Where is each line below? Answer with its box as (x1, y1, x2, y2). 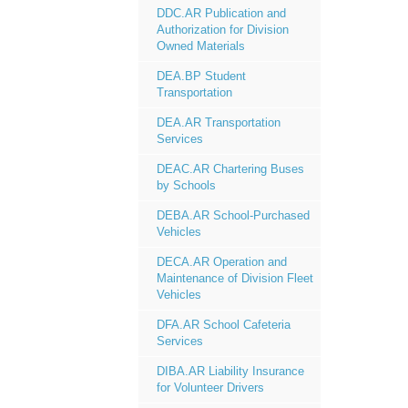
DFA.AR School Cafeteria (157, 318, 291, 331)
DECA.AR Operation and (157, 255, 287, 269)
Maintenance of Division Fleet (157, 271, 313, 285)
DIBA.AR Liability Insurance (157, 364, 304, 378)
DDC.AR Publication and (157, 6, 286, 20)
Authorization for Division (157, 23, 289, 36)
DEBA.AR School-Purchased (157, 209, 310, 222)
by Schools (157, 178, 216, 192)
